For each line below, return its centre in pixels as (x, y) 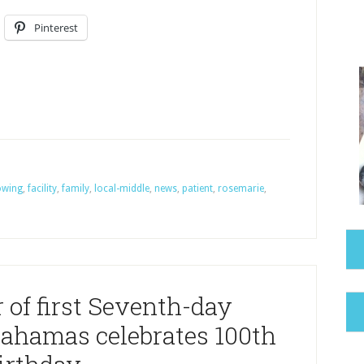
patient (197, 188)
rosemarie (241, 188)
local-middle (122, 188)
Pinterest (56, 28)
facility (42, 188)
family (76, 188)
